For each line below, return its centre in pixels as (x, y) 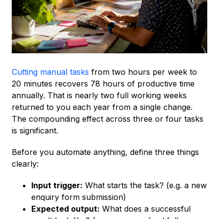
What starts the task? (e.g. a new (145, 186)
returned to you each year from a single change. (102, 107)
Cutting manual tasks (50, 72)
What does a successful (145, 209)
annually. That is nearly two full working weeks (99, 96)
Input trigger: (57, 186)
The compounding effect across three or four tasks (108, 119)
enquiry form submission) (79, 197)
